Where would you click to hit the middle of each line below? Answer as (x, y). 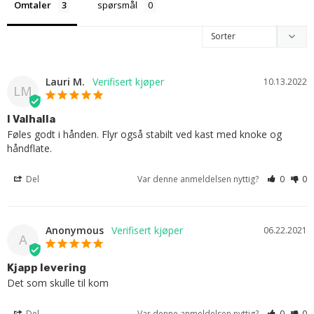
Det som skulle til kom (58, 282)
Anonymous (75, 230)
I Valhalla (31, 119)
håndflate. (29, 148)
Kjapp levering (47, 267)
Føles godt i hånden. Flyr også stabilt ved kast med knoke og (144, 134)
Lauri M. (65, 81)
